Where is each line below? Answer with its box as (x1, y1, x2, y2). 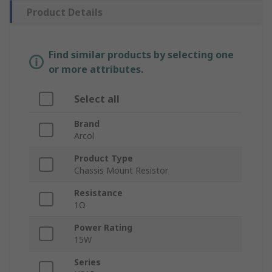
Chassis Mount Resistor (74, 165, 168, 177)
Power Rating (74, 222, 132, 234)
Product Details (27, 5, 103, 19)
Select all (74, 92, 120, 106)
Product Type (74, 152, 133, 165)
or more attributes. (49, 63, 143, 76)
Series (74, 256, 101, 268)
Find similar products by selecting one (49, 48, 234, 62)
